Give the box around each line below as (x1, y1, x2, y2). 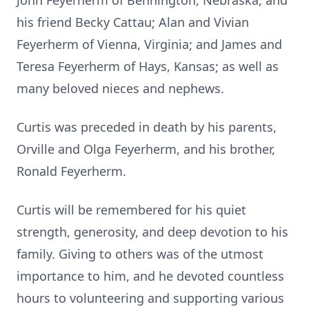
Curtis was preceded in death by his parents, (17, 119, 277, 135)
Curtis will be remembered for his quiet (17, 201, 246, 218)
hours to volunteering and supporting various (17, 290, 284, 306)
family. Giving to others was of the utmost (17, 246, 263, 262)
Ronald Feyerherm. (17, 163, 126, 179)
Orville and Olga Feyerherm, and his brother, (17, 141, 275, 157)
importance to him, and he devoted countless (17, 268, 284, 284)
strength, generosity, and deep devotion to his (17, 223, 288, 240)
